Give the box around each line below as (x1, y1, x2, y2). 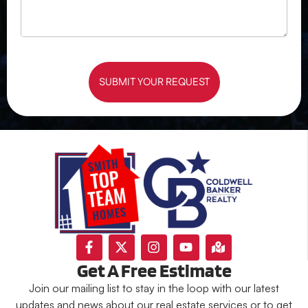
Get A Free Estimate (76, 258, 232, 282)
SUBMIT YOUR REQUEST (98, 75, 210, 90)
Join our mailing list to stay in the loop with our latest (29, 280, 279, 295)
